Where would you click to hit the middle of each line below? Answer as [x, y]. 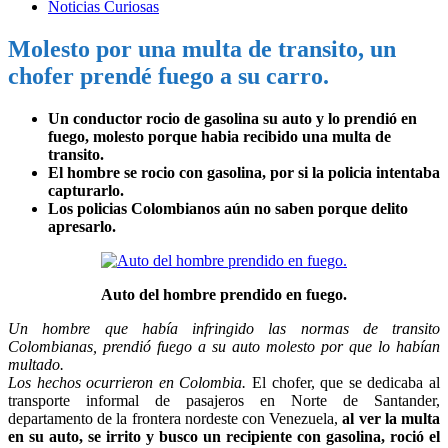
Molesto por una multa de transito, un [202, 48]
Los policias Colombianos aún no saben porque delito [228, 208]
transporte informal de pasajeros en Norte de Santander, [224, 400]
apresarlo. [82, 226]
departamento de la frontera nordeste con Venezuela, [175, 418]
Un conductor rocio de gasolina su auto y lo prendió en [232, 118]
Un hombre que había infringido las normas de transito [224, 328]
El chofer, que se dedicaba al [343, 382]
